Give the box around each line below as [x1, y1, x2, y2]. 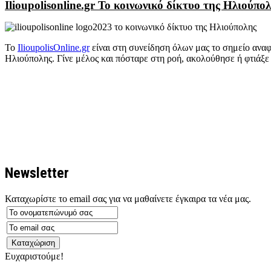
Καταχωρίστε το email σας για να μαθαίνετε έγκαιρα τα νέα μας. [5, 193, 251, 204]
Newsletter [5, 164, 69, 181]
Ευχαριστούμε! [5, 250, 64, 261]
